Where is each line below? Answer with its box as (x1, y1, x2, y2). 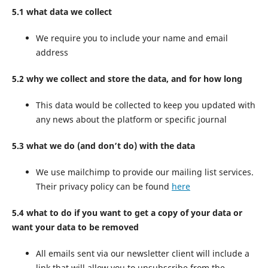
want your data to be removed (11, 221, 139, 233)
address (35, 46, 68, 58)
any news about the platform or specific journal (35, 113, 227, 125)
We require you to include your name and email (35, 32, 228, 44)
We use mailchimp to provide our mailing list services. (35, 166, 254, 178)
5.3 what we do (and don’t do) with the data (11, 139, 195, 151)
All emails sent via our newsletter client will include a (35, 247, 249, 259)
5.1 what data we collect (11, 5, 112, 17)
